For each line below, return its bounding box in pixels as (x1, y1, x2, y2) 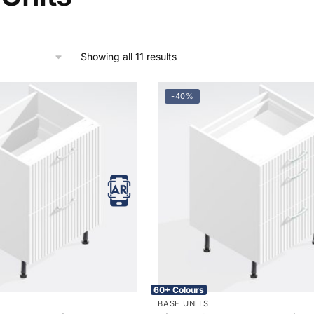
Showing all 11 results (81, 50, 177, 62)
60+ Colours (153, 284, 205, 295)
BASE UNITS (158, 298, 209, 308)
